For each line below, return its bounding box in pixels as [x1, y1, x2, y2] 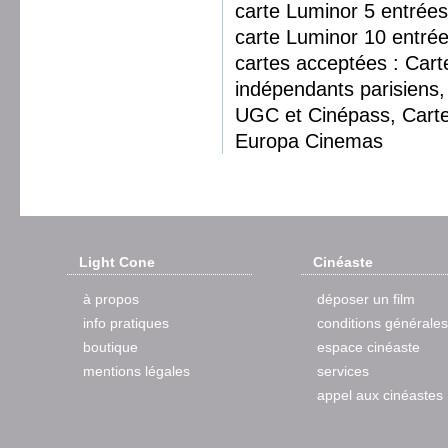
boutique [82, 339, 138, 355]
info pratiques [82, 315, 169, 331]
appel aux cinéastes [316, 387, 443, 403]
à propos [82, 291, 139, 307]
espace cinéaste [316, 339, 420, 355]
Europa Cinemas [235, 130, 383, 152]
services [316, 363, 369, 379]
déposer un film [316, 291, 415, 307]
